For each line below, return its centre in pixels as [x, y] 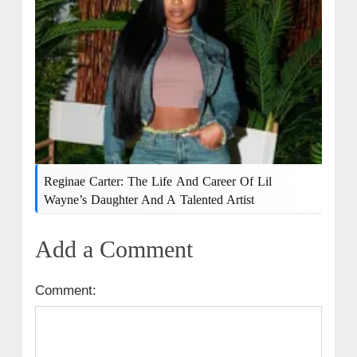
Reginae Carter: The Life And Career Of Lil [158, 181]
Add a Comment [114, 249]
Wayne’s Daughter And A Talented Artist [149, 199]
